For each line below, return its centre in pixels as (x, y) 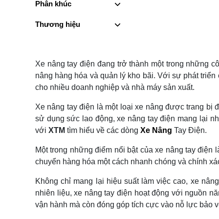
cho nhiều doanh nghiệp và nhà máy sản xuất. (115, 87)
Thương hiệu (58, 24)
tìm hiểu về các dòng (103, 130)
